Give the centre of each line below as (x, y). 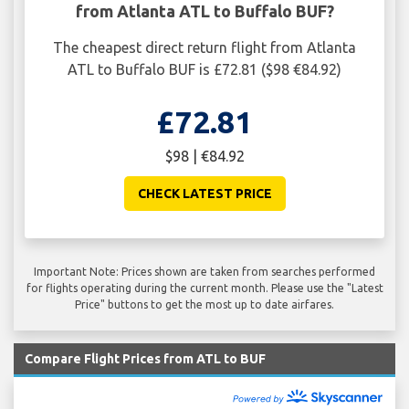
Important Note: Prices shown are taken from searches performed (204, 271)
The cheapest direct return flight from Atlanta (204, 47)
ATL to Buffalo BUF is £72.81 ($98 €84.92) (204, 69)
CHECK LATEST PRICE (204, 193)
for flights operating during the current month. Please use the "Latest (204, 288)
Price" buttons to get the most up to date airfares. (204, 304)
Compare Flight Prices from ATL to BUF (145, 358)
